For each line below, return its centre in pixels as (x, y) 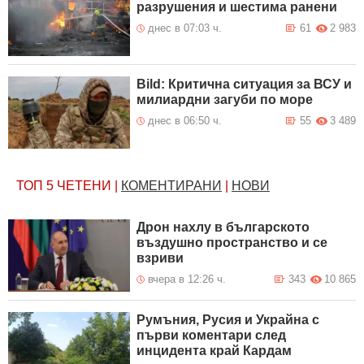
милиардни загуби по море (225, 99)
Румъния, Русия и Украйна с (228, 319)
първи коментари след (212, 335)
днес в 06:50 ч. (185, 120)
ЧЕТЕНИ (84, 185)
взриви (160, 258)
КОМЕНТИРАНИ (171, 185)
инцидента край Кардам (214, 350)
